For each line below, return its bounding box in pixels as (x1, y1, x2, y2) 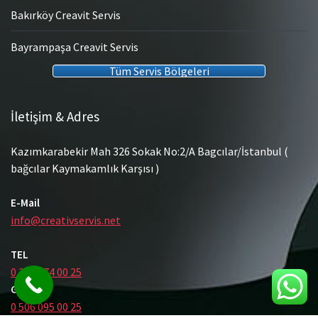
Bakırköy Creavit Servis (11, 8, 121, 23)
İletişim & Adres (11, 108, 99, 126)
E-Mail (11, 196, 40, 210)
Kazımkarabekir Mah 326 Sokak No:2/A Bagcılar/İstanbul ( (11, 144, 288, 159)
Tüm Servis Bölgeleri (109, 64, 209, 79)
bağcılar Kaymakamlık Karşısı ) (11, 161, 159, 176)
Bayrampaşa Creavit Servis (11, 40, 138, 55)
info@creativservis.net (11, 213, 121, 228)
